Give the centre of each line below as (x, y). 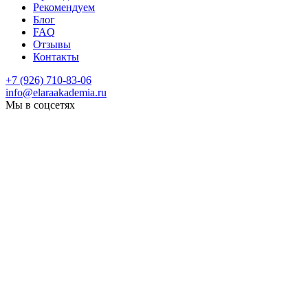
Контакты (56, 57)
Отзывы (52, 45)
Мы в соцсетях (40, 105)
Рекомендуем (64, 8)
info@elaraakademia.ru (56, 93)
